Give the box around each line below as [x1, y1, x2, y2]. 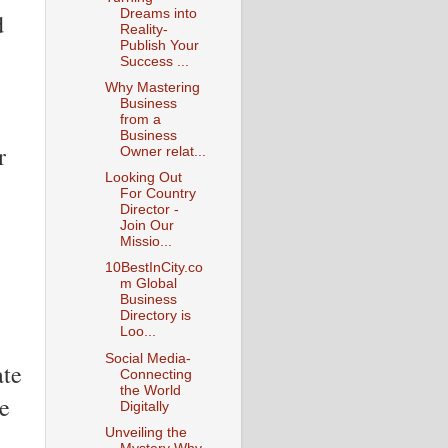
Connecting [119, 366, 192, 382]
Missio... [119, 234, 172, 250]
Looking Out [104, 170, 182, 186]
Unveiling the [104, 424, 187, 440]
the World [119, 382, 181, 398]
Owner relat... [119, 144, 206, 160]
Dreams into [119, 6, 197, 22]
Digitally [119, 398, 169, 414]
